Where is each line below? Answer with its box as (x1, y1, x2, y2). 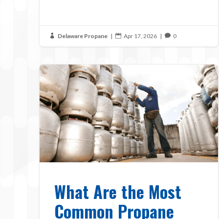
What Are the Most (54, 178, 181, 204)
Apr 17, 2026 (124, 32, 157, 40)
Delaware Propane (58, 32, 108, 40)
